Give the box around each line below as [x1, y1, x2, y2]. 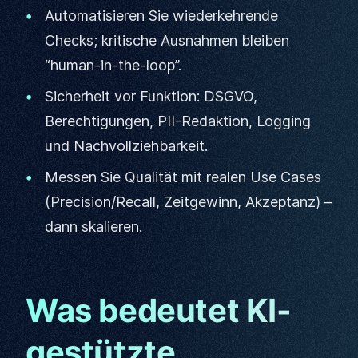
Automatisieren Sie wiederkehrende [45, 7, 278, 24]
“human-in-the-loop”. [45, 57, 181, 74]
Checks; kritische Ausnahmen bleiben [45, 32, 289, 49]
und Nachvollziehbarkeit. [45, 137, 208, 154]
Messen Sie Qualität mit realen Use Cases [45, 169, 321, 185]
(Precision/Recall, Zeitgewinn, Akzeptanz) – [45, 193, 332, 210]
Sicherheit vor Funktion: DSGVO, [45, 88, 257, 105]
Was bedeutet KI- [26, 291, 292, 330]
